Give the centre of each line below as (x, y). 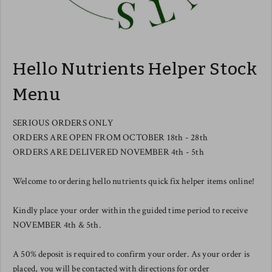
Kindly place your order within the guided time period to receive (130, 211)
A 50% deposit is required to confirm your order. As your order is (131, 254)
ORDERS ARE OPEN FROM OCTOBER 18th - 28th (110, 138)
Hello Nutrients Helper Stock (135, 69)
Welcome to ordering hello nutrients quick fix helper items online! (134, 182)
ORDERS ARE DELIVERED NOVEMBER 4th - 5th (108, 152)
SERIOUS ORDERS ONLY (63, 123)
